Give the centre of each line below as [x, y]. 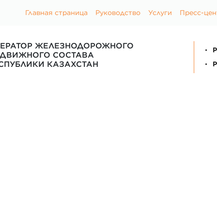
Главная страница [56, 13]
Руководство [118, 13]
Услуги [160, 13]
